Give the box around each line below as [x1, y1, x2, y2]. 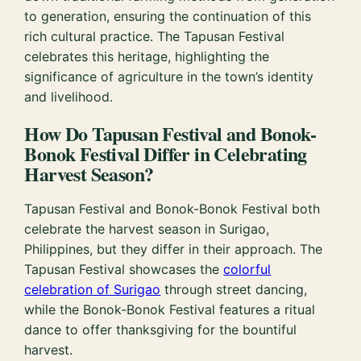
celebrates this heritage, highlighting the [24, 48, 270, 64]
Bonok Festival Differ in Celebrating [24, 139, 307, 168]
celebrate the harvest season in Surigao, [24, 221, 270, 238]
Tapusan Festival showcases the [24, 261, 224, 278]
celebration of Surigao [24, 281, 161, 298]
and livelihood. [24, 88, 114, 105]
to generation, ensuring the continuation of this [24, 7, 312, 24]
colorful [223, 261, 272, 278]
